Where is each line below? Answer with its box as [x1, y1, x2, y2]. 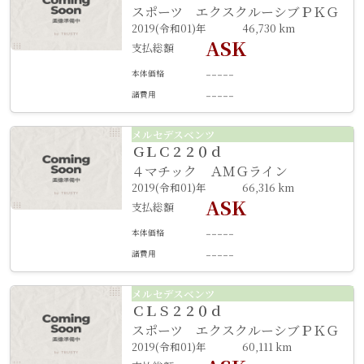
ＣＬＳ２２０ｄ [131, 301, 223, 320]
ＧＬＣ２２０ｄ [131, 142, 223, 161]
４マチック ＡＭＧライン [131, 162, 288, 180]
